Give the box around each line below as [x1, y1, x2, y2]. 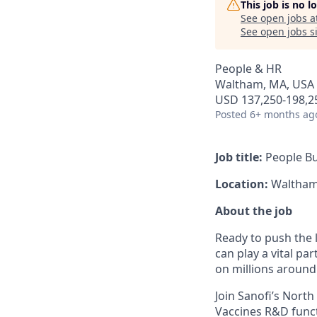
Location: [215, 176, 268, 192]
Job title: [215, 149, 263, 165]
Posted [215, 108, 247, 121]
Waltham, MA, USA [215, 76, 314, 92]
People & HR [215, 61, 282, 76]
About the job [215, 203, 292, 219]
